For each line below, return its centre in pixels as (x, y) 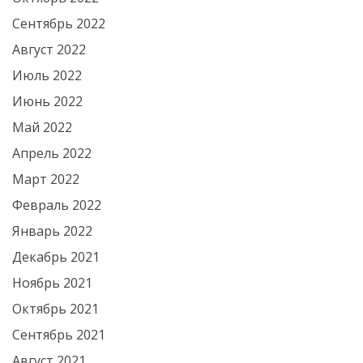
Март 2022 (46, 179)
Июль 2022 (47, 75)
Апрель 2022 (52, 153)
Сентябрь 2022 (59, 23)
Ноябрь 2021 (52, 283)
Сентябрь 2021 (59, 335)
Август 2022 (49, 49)
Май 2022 (42, 127)
